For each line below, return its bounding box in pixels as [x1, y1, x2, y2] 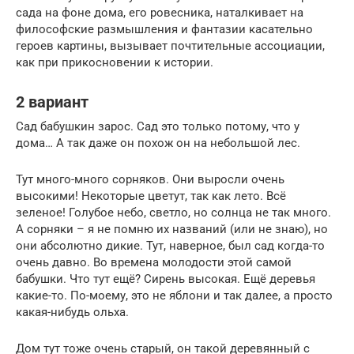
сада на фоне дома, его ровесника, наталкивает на [16, 5, 303, 20]
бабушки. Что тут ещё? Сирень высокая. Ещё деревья [16, 271, 315, 286]
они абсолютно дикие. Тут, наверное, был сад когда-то [16, 238, 325, 253]
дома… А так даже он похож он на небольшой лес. [16, 135, 300, 150]
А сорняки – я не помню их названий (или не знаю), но [16, 221, 328, 236]
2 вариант [16, 92, 88, 111]
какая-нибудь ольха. [16, 304, 129, 319]
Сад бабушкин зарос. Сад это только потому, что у [16, 119, 299, 134]
